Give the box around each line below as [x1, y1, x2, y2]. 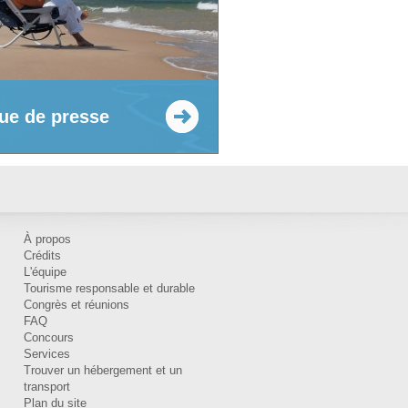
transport [24, 380, 70, 394]
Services [24, 347, 70, 362]
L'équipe [24, 265, 66, 280]
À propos [24, 232, 71, 247]
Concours [24, 331, 74, 345]
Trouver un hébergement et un [24, 363, 182, 378]
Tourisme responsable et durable [24, 281, 195, 296]
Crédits [24, 249, 61, 263]
